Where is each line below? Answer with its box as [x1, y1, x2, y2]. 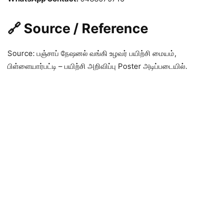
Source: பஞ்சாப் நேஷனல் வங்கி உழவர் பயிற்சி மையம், [7, 48, 176, 58]
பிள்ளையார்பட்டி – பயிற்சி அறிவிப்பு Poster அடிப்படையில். [7, 61, 187, 71]
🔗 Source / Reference [7, 20, 148, 37]
